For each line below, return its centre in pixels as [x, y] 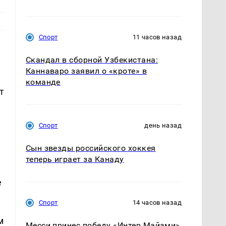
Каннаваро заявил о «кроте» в [86, 71]
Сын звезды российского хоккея [91, 148]
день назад [163, 125]
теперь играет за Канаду [75, 159]
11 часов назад [157, 37]
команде [43, 82]
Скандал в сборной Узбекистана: [92, 60]
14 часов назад [157, 203]
